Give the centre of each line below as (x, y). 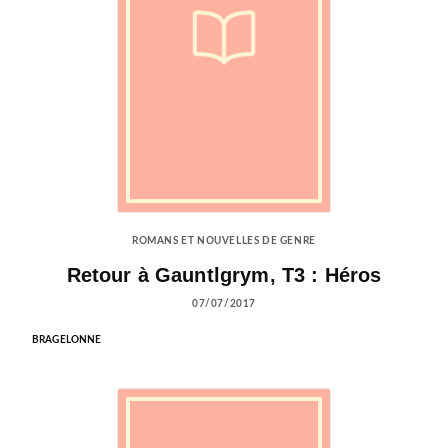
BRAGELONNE (67, 340)
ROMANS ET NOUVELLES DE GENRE (224, 241)
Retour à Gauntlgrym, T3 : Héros (224, 275)
